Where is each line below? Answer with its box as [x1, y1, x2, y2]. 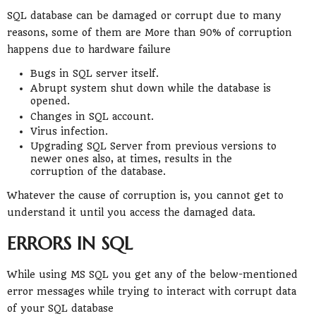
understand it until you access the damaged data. [7, 207, 255, 219]
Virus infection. [30, 125, 108, 137]
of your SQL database [7, 303, 114, 315]
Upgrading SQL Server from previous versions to [30, 140, 276, 152]
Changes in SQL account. [30, 110, 154, 122]
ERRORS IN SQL [7, 232, 133, 255]
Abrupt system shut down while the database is [30, 83, 271, 95]
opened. [30, 95, 70, 107]
